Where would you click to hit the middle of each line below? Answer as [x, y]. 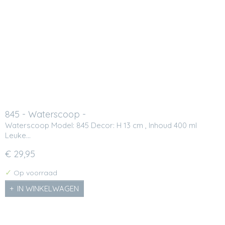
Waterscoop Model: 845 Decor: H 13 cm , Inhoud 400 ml [101, 126]
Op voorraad [34, 173]
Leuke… [18, 136]
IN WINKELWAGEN [48, 188]
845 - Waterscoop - [45, 114]
